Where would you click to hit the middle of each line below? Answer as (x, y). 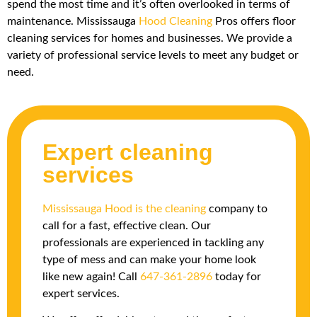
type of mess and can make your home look (149, 259)
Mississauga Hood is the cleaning (124, 208)
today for (237, 276)
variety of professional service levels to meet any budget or (153, 56)
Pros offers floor (254, 22)
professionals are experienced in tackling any (153, 242)
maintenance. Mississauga (73, 22)
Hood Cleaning (175, 22)
